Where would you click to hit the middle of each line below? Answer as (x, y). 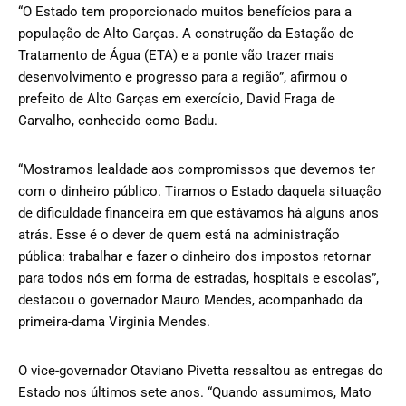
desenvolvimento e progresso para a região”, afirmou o (183, 77)
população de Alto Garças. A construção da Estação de (186, 33)
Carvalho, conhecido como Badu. (118, 120)
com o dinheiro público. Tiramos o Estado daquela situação (200, 191)
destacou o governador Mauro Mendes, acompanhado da (190, 300)
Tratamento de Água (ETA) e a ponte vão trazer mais (176, 55)
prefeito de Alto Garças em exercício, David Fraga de (177, 98)
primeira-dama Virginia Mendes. (114, 321)
